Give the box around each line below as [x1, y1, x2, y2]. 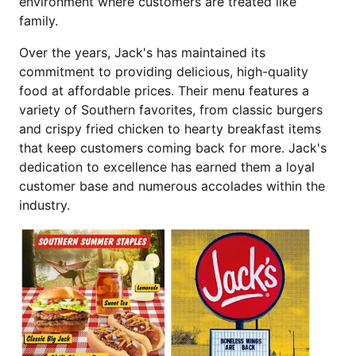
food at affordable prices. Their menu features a [19, 83, 309, 99]
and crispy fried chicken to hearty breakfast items [19, 121, 321, 137]
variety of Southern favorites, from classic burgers [19, 102, 323, 118]
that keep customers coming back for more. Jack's [19, 140, 327, 157]
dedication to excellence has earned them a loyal [19, 159, 315, 176]
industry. [19, 197, 70, 214]
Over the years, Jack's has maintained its [19, 44, 265, 61]
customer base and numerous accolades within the [19, 178, 325, 195]
